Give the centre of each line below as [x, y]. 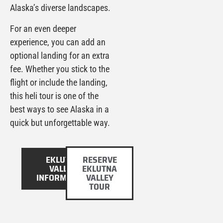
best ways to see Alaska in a [59, 109]
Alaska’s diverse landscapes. [60, 8]
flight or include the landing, [59, 82]
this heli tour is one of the [54, 96]
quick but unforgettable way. [60, 122]
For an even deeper [43, 28]
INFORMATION [63, 177]
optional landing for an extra [60, 55]
